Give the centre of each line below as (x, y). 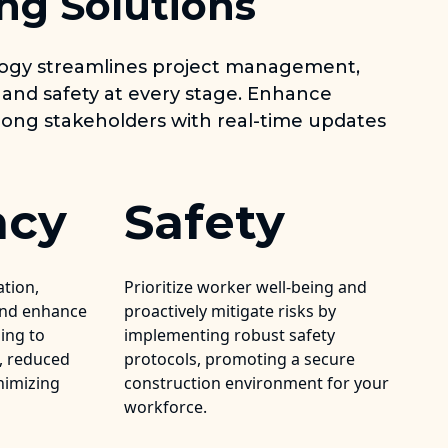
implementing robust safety (229, 335)
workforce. (165, 407)
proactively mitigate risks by (230, 311)
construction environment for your (256, 383)
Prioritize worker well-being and (245, 287)
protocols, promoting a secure (239, 359)
